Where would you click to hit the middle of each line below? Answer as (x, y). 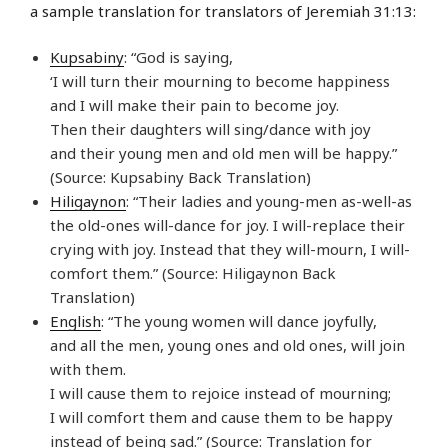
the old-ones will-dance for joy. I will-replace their (227, 225)
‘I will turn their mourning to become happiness (220, 81)
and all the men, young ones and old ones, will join (227, 345)
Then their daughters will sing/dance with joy (210, 129)
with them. (88, 369)
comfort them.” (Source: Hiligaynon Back (193, 273)
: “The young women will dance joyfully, (239, 321)
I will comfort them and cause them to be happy (221, 417)
